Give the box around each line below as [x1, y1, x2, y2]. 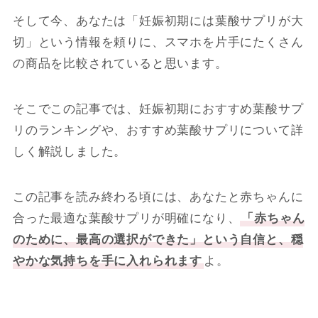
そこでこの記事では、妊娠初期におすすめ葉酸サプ [12, 102, 304, 116]
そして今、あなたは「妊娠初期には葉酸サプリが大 [12, 13, 304, 28]
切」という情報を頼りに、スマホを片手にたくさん [12, 35, 304, 49]
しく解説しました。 [12, 144, 127, 158]
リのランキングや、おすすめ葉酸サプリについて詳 [12, 123, 304, 137]
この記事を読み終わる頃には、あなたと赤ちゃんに [12, 190, 304, 204]
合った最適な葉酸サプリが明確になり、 [12, 211, 241, 225]
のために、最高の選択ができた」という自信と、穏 [12, 232, 304, 246]
